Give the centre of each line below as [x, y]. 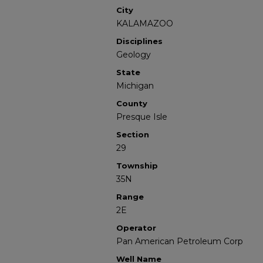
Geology [134, 55]
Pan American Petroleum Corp [180, 241]
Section [133, 134]
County [132, 103]
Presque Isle [142, 117]
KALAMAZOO [145, 23]
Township [137, 166]
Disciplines [139, 41]
